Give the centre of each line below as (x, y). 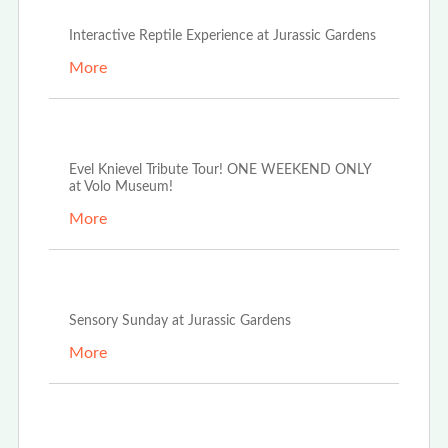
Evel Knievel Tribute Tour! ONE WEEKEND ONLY (219, 170)
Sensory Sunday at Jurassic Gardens (179, 321)
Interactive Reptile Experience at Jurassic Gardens (222, 36)
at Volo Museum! (120, 187)
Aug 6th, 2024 (143, 133)
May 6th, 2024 (145, 418)
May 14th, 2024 (152, 284)
